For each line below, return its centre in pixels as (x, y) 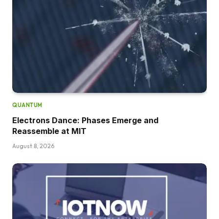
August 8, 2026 (33, 146)
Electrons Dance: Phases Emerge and (85, 120)
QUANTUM (27, 105)
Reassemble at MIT (49, 131)
